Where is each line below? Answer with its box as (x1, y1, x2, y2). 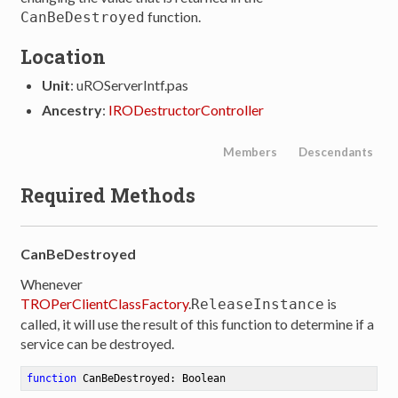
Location (20, 44, 107, 70)
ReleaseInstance (191, 296, 325, 314)
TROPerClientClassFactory (20, 295, 189, 313)
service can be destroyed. (20, 335, 175, 353)
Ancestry (42, 101, 103, 119)
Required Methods (20, 182, 196, 209)
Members (222, 145, 277, 160)
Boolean (176, 372, 227, 386)
